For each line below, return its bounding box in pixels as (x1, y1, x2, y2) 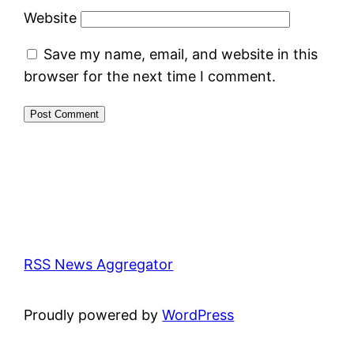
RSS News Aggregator (24, 255, 174, 273)
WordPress (162, 306, 235, 323)
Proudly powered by (24, 306, 163, 323)
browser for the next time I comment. (24, 67, 277, 85)
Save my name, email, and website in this (43, 45, 318, 62)
